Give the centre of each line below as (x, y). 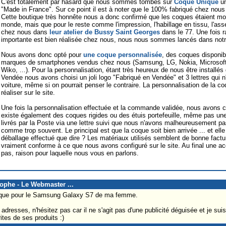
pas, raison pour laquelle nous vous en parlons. (70, 153)
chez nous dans (25, 32)
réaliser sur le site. (28, 92)
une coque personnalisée (123, 54)
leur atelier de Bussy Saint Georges (105, 32)
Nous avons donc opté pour (42, 54)
